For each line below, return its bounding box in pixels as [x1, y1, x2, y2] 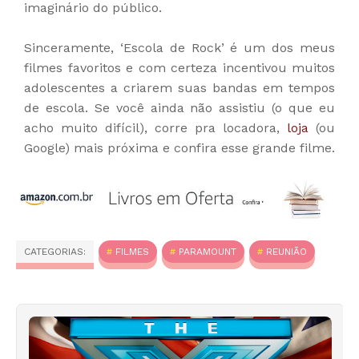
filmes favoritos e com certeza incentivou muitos [24, 60, 335, 76]
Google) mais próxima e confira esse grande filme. [24, 140, 335, 156]
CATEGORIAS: [24, 245, 86, 257]
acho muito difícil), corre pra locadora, [24, 120, 287, 136]
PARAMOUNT [179, 245, 236, 257]
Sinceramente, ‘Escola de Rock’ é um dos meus [24, 40, 335, 56]
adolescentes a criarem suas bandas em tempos [24, 80, 335, 96]
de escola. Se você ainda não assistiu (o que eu [24, 100, 335, 116]
